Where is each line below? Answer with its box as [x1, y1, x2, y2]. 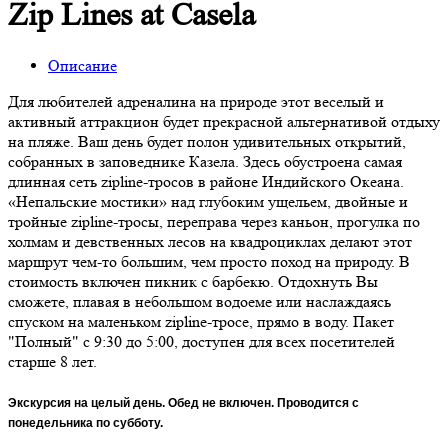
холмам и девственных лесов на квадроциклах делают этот [8, 231, 412, 251]
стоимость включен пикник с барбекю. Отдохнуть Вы [8, 271, 378, 291]
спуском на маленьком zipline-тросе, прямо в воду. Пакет [8, 311, 394, 331]
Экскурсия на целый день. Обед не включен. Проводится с [8, 395, 359, 410]
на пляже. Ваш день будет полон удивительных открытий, [8, 131, 406, 151]
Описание [48, 55, 117, 75]
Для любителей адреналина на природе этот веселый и [8, 91, 384, 111]
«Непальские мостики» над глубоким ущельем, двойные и [8, 191, 408, 211]
